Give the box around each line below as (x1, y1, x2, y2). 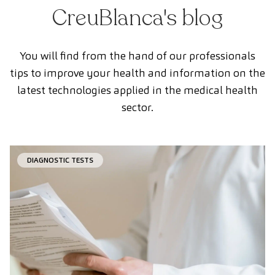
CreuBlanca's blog (52, 2, 223, 33)
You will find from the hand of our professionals (20, 48, 255, 63)
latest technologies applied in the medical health (17, 82, 258, 97)
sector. (122, 99, 153, 114)
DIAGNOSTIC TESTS (27, 155, 93, 165)
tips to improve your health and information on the (10, 65, 265, 80)
